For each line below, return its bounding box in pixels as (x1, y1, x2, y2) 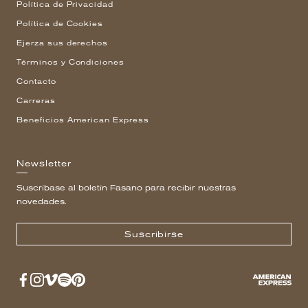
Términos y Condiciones (16, 58, 125, 66)
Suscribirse (124, 229, 184, 239)
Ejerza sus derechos (16, 38, 109, 47)
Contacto (16, 77, 56, 85)
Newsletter (16, 158, 71, 168)
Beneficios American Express (16, 115, 149, 124)
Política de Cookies (16, 19, 104, 27)
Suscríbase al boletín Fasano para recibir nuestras (16, 184, 236, 192)
